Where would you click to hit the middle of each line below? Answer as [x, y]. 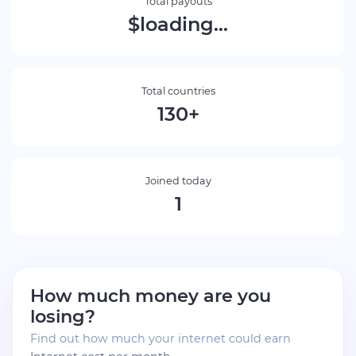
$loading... [178, 24]
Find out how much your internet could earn [161, 338]
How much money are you [151, 295]
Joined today [178, 180]
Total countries [178, 91]
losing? [63, 316]
